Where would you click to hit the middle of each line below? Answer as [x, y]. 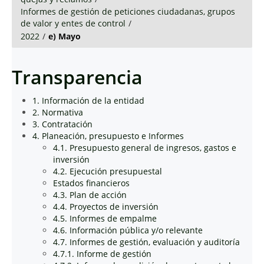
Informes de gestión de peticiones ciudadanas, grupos [128, 11]
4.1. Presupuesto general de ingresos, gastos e [145, 148]
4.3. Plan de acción [90, 195]
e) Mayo [65, 36]
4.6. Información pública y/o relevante [128, 230]
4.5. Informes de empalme [105, 218]
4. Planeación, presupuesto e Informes [108, 136]
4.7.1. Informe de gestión [102, 254]
